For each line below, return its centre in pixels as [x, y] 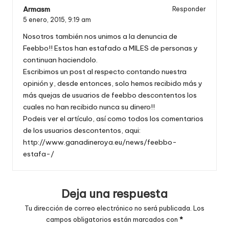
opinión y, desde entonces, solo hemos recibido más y [113, 83]
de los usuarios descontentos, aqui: [82, 130]
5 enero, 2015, [45, 19]
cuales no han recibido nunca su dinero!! [89, 107]
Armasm [37, 9]
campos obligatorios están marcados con [113, 220]
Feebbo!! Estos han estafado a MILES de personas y [110, 48]
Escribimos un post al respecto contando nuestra [105, 71]
